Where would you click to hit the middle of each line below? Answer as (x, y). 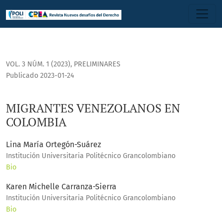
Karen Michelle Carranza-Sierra (61, 187)
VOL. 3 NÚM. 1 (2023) (38, 64)
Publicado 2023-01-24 (40, 76)
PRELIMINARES (97, 64)
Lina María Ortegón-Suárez (54, 145)
